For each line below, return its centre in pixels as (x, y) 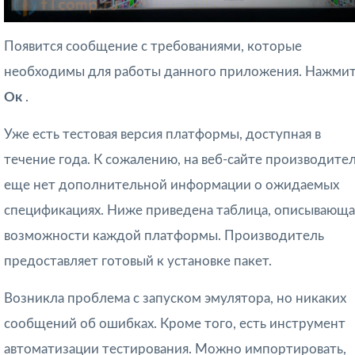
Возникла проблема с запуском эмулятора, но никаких (175, 298)
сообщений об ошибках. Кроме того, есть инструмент (175, 323)
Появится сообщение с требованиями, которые (153, 46)
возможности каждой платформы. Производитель (164, 235)
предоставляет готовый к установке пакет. (138, 261)
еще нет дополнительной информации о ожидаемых (172, 185)
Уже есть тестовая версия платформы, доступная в (162, 134)
